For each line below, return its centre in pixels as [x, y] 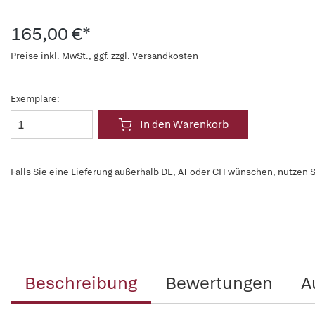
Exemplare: [35, 99]
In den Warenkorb [184, 124]
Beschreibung [81, 283]
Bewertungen [219, 283]
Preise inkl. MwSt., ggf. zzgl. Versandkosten [104, 56]
